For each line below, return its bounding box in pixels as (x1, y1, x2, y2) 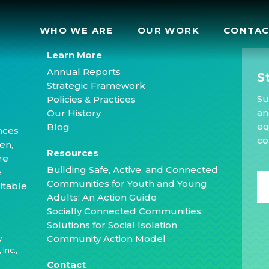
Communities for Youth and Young (47, 178, 208, 189)
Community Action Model (47, 233, 166, 244)
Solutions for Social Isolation (47, 219, 178, 231)
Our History (47, 107, 101, 119)
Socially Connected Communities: (47, 205, 204, 217)
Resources (47, 147, 99, 159)
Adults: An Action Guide (47, 192, 157, 203)
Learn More (47, 49, 103, 61)
